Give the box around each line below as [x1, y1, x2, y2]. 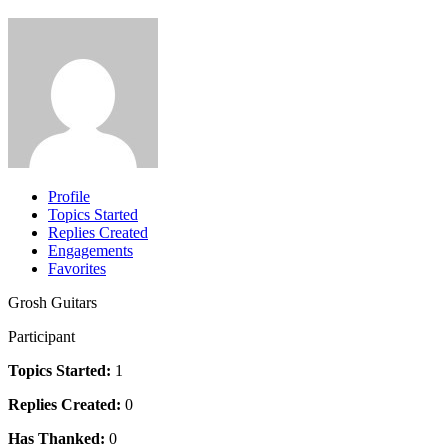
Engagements [48, 241, 133, 259]
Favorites [48, 259, 106, 277]
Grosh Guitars [8, 293, 97, 311]
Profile [48, 187, 90, 205]
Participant [8, 327, 75, 345]
